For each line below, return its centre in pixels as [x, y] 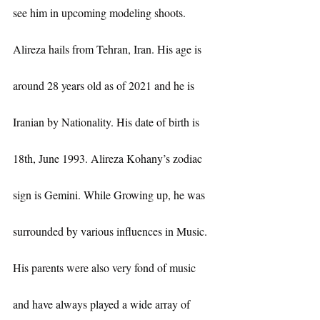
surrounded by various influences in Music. [111, 231]
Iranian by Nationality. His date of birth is [107, 122]
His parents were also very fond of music [106, 268]
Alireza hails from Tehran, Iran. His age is [109, 49]
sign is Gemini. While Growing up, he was [110, 195]
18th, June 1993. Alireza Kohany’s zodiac [109, 159]
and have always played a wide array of [103, 304]
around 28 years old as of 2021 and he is [105, 86]
